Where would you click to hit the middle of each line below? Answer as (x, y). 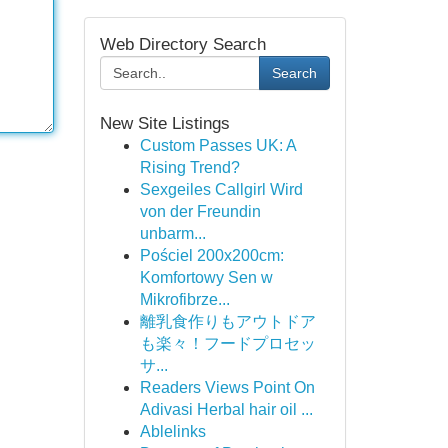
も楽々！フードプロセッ (227, 343)
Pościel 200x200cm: (211, 255)
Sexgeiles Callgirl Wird (221, 189)
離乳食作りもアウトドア (227, 321)
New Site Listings (164, 123)
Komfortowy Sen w (206, 277)
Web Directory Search (182, 44)
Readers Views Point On (227, 387)
